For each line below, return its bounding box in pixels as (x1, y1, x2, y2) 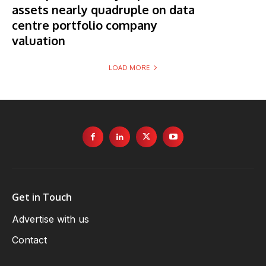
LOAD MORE (108, 63, 150, 72)
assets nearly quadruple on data (12, 1, 195, 17)
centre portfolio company (12, 17, 157, 33)
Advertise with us (12, 213, 89, 225)
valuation (12, 32, 65, 48)
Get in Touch (12, 190, 72, 204)
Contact (12, 233, 47, 246)
